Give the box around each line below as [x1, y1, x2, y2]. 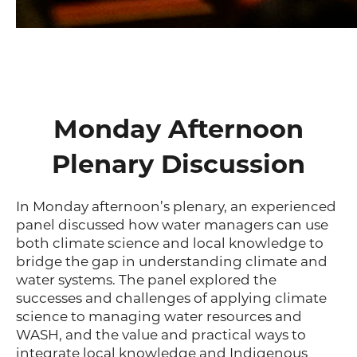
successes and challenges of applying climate [16, 290, 327, 307]
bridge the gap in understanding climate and [16, 253, 328, 270]
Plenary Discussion [52, 148, 305, 180]
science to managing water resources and [16, 308, 302, 325]
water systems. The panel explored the [16, 272, 277, 288]
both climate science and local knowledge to [16, 235, 324, 252]
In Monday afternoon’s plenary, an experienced [16, 198, 336, 215]
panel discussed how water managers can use [16, 217, 328, 233]
